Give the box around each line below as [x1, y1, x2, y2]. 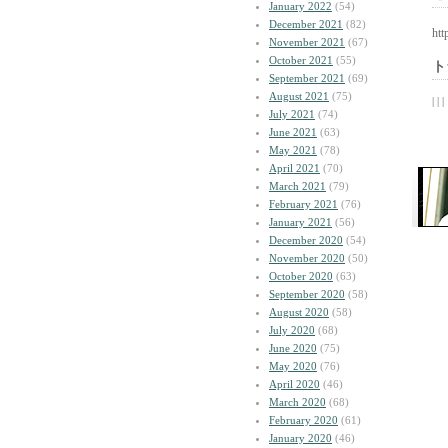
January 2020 [269, 432, 332, 444]
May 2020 [269, 360, 317, 372]
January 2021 [269, 216, 332, 228]
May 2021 [269, 144, 317, 156]
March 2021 [269, 180, 326, 192]
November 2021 [269, 36, 345, 48]
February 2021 [269, 198, 338, 210]
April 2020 [269, 378, 320, 390]
